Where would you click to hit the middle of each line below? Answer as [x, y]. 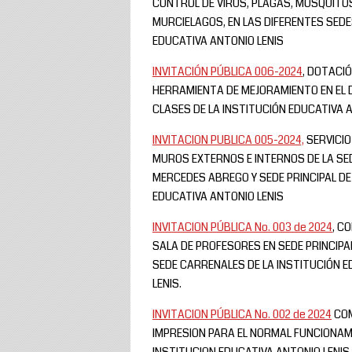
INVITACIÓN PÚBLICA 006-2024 [227, 71]
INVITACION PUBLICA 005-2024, [228, 139]
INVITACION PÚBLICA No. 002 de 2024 [242, 314]
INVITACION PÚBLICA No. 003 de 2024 [242, 227]
